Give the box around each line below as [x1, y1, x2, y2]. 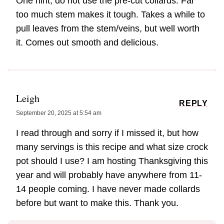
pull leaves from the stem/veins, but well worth [16, 23, 199, 33]
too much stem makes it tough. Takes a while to [16, 9, 205, 19]
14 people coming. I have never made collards [16, 183, 200, 194]
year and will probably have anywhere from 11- [16, 169, 202, 180]
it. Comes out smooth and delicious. [16, 37, 158, 47]
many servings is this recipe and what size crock [16, 141, 208, 152]
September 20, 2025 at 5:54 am [16, 109, 101, 116]
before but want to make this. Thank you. [16, 197, 178, 208]
